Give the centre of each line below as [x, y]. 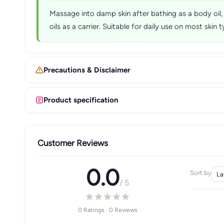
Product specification [81, 100]
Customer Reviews [73, 143]
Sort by [200, 173]
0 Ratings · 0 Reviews [107, 210]
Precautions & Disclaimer [87, 70]
